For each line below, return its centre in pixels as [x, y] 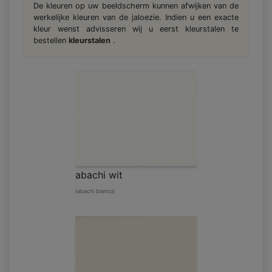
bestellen [51, 41]
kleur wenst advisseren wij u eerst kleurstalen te [136, 29]
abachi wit [99, 175]
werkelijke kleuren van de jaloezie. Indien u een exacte [136, 18]
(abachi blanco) [95, 191]
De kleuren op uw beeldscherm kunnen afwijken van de [136, 6]
